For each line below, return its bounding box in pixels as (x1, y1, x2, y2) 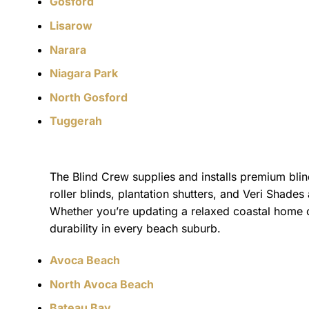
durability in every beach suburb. (50, 221, 221, 236)
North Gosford (50, 90, 128, 104)
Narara (50, 42, 86, 57)
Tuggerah (50, 114, 102, 128)
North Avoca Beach (50, 277, 154, 291)
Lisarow (50, 18, 92, 32)
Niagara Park (50, 66, 118, 81)
